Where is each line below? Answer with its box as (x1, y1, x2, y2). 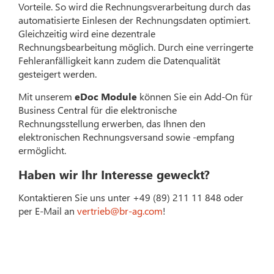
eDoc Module (75, 89, 138, 103)
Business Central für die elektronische (18, 103, 177, 116)
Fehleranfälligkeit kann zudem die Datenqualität (18, 53, 221, 67)
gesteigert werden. (18, 67, 97, 80)
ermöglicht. (18, 143, 67, 157)
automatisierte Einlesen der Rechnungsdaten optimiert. (18, 13, 251, 26)
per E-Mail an (18, 204, 78, 217)
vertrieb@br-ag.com (77, 204, 163, 217)
